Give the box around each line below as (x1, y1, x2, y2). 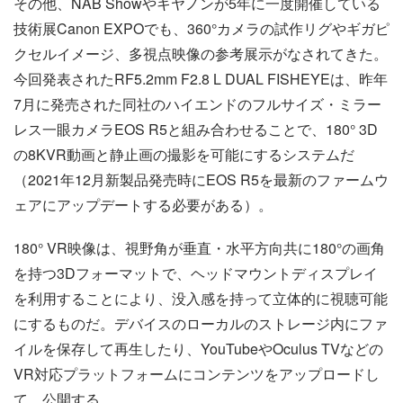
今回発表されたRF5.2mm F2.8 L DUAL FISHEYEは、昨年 (13, 67, 388, 89)
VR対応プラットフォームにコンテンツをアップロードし (13, 363, 380, 384)
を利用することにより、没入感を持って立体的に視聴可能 (13, 287, 388, 309)
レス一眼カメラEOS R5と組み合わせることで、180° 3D (13, 118, 378, 139)
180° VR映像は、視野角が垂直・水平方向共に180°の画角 (13, 237, 385, 258)
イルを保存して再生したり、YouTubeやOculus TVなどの (13, 337, 383, 359)
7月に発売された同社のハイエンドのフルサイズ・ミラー (13, 93, 381, 114)
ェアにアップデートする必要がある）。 (13, 193, 273, 215)
